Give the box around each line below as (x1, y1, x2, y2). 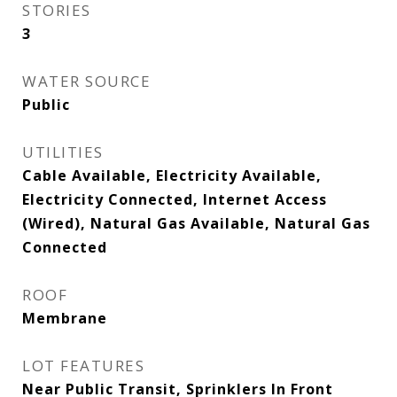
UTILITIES (22, 142, 104, 162)
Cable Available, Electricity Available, (22, 166, 322, 185)
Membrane (22, 308, 107, 328)
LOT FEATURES (22, 355, 144, 376)
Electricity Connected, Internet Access (22, 190, 327, 209)
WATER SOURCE (22, 71, 151, 91)
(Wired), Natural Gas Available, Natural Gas (22, 214, 370, 233)
